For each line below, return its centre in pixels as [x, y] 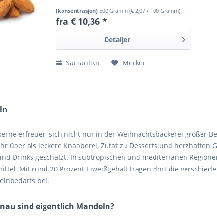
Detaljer [117, 40]
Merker [134, 63]
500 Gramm [115, 11]
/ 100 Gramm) [163, 11]
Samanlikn [82, 63]
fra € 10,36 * [82, 22]
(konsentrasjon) [78, 11]
